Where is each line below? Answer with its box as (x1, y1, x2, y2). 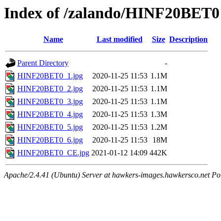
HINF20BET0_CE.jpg (17, 148, 89, 157)
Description (169, 35, 208, 44)
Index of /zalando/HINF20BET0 (4, 4, 220, 22)
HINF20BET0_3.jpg (17, 97, 83, 106)
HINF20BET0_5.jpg (17, 123, 83, 132)
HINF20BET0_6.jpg (17, 136, 83, 145)
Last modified (96, 35, 143, 44)
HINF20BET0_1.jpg (17, 72, 83, 80)
